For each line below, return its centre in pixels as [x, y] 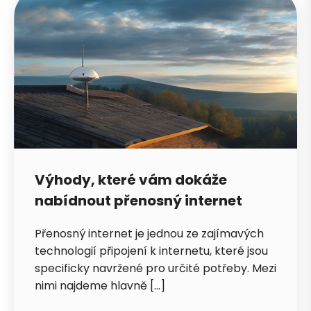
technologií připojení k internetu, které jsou [151, 251]
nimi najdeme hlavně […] [100, 285]
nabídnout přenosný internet [138, 200]
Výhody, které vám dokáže [131, 179]
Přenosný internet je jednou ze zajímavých [149, 233]
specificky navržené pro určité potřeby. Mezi [155, 268]
